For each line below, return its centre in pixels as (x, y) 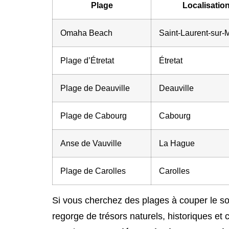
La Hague (177, 143)
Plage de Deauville (95, 88)
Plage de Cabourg (94, 116)
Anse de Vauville (91, 143)
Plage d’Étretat (87, 60)
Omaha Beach (86, 33)
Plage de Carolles (93, 171)
